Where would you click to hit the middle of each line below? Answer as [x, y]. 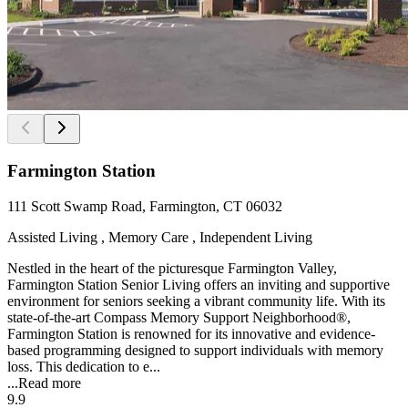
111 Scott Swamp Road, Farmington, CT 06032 [145, 206]
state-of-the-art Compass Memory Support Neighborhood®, [179, 317]
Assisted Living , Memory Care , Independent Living [160, 237]
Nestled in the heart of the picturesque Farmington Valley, [172, 268]
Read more [50, 382]
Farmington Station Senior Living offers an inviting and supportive [199, 284]
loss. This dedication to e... [84, 366]
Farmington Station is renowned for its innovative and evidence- [191, 333]
